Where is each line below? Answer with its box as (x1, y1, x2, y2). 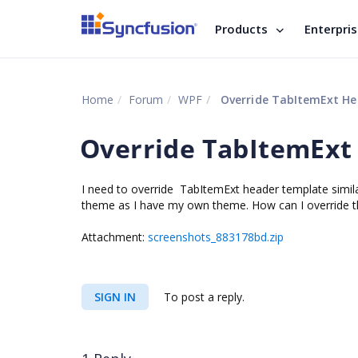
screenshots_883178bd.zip (148, 229, 284, 245)
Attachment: (82, 229, 148, 245)
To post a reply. (161, 289, 245, 304)
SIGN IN (94, 289, 136, 304)
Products (215, 21, 268, 37)
